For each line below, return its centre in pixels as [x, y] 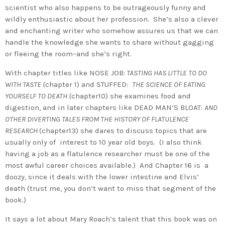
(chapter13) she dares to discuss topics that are [123, 130]
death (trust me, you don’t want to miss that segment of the [110, 188]
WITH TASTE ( [25, 84]
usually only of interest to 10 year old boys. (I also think [103, 142]
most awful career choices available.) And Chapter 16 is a [107, 165]
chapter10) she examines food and [131, 96]
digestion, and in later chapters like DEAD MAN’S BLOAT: [105, 107]
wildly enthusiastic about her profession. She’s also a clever [112, 19]
